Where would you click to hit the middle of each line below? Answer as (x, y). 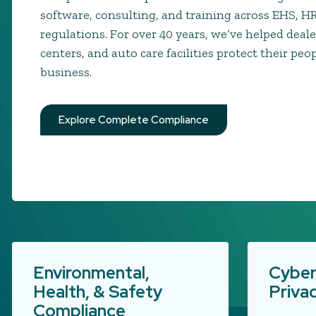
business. (66, 72)
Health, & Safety (98, 292)
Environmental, (91, 273)
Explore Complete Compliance (134, 120)
